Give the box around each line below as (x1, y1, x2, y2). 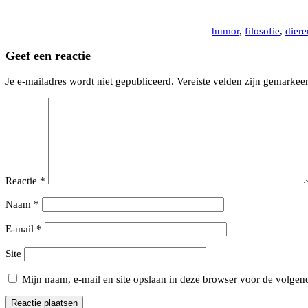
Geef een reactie (5, 49, 91, 63)
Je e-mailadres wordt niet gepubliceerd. (5, 75, 174, 87)
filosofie (245, 25, 280, 36)
